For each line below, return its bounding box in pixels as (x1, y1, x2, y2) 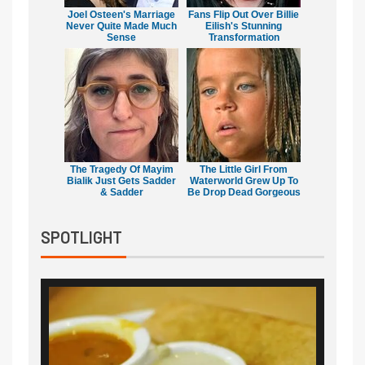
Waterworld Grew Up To (189, 175, 298, 187)
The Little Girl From (200, 164, 288, 176)
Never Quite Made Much (66, 20, 177, 33)
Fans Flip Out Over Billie (188, 9, 299, 21)
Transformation (208, 32, 279, 44)
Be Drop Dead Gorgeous (187, 187, 301, 199)
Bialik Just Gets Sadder (67, 175, 176, 187)
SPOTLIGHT (41, 227, 122, 248)
